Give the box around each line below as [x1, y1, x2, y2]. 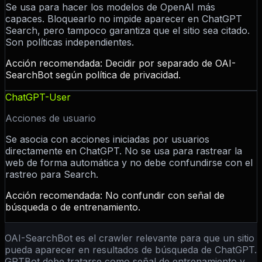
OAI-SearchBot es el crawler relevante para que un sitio [5, 232, 254, 244]
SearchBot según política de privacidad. [5, 69, 181, 81]
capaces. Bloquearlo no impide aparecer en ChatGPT [5, 13, 242, 25]
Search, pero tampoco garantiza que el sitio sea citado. [5, 25, 250, 37]
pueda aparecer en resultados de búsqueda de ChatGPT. [5, 244, 257, 256]
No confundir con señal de [105, 189, 225, 202]
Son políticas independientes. [5, 36, 134, 49]
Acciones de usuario [5, 112, 96, 125]
